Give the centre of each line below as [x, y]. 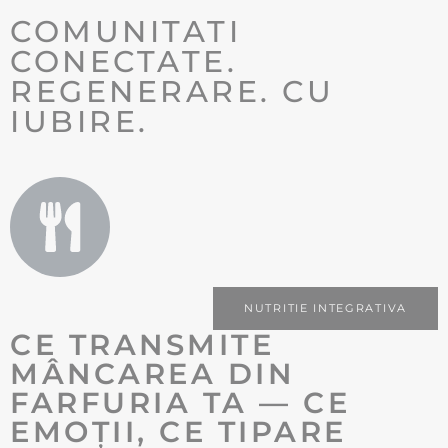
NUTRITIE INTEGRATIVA [325, 308]
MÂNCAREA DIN [152, 374]
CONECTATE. [123, 62]
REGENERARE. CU [172, 92]
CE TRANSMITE [142, 345]
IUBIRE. [79, 122]
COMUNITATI [125, 32]
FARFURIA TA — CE [180, 403]
